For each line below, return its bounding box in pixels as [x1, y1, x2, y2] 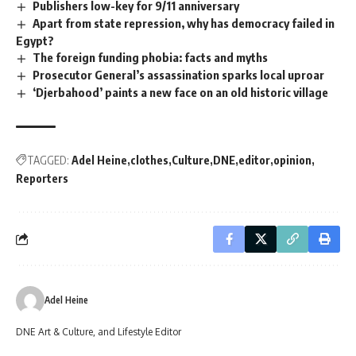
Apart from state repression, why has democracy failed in [33, 15, 335, 30]
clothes [130, 153, 168, 167]
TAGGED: [27, 153, 69, 167]
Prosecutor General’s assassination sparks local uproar [33, 67, 325, 82]
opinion [273, 153, 311, 167]
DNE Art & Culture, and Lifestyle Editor [16, 325, 181, 338]
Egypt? [16, 33, 54, 48]
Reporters [16, 171, 68, 185]
